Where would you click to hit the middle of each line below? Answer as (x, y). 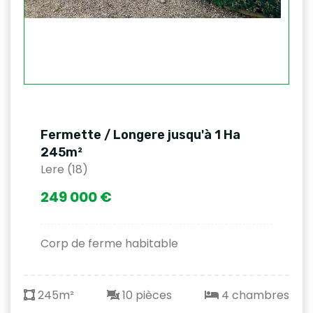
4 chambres (254, 296)
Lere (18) (64, 170)
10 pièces (146, 296)
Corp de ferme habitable (109, 244)
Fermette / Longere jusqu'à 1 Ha (140, 135)
